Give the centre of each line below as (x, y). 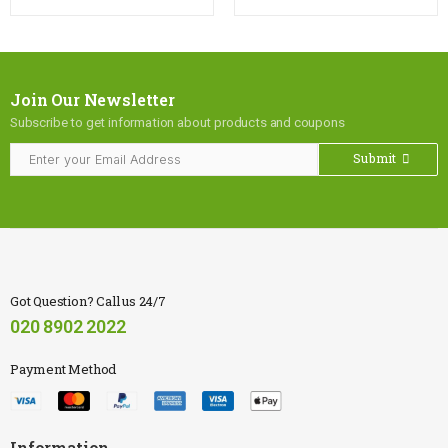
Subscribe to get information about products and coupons (177, 122)
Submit (375, 158)
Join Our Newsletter (92, 100)
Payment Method (63, 369)
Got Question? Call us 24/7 (88, 301)
